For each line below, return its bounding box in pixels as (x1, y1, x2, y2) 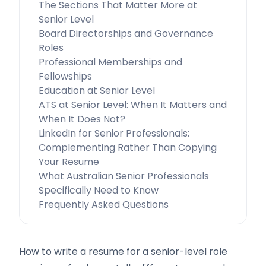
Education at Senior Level (39, 84, 155, 97)
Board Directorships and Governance (39, 27, 213, 40)
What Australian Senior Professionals (39, 169, 209, 183)
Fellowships (39, 69, 92, 83)
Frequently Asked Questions (39, 198, 169, 211)
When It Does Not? (39, 112, 125, 126)
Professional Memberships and (39, 55, 182, 69)
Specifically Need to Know (39, 183, 159, 197)
